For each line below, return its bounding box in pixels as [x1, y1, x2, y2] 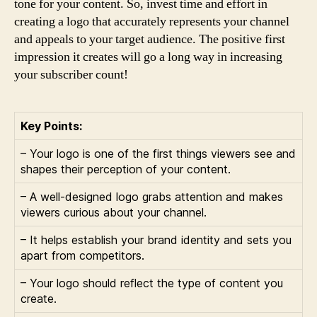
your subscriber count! [14, 67, 128, 83]
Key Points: [21, 119, 82, 133]
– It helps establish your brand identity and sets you [21, 233, 292, 247]
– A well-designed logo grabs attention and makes [21, 190, 283, 204]
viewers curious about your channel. [21, 205, 207, 219]
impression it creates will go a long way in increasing [14, 49, 282, 65]
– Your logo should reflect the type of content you [21, 276, 283, 290]
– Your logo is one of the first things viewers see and [21, 146, 296, 161]
